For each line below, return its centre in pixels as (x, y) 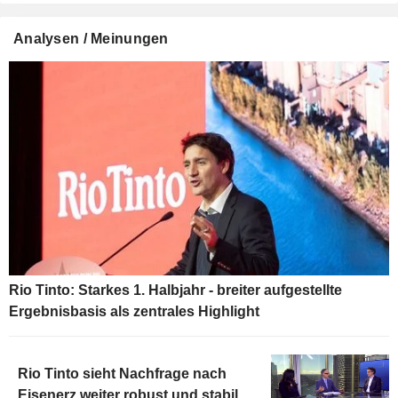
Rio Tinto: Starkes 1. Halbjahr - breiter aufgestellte (175, 291)
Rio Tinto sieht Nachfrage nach (122, 374)
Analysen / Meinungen (91, 39)
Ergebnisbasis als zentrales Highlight (134, 312)
